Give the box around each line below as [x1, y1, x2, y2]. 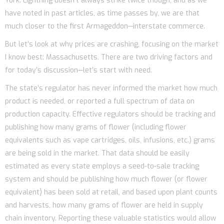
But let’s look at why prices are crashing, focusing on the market [5, 39, 218, 49]
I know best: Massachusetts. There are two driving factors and [5, 52, 212, 62]
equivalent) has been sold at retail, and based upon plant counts [5, 187, 217, 197]
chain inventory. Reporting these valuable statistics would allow [5, 213, 216, 223]
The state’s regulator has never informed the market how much [5, 83, 217, 93]
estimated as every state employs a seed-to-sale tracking [5, 161, 199, 171]
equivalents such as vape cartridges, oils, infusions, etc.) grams [5, 135, 215, 145]
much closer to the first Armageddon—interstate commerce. [5, 21, 205, 31]
